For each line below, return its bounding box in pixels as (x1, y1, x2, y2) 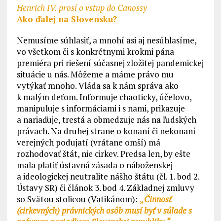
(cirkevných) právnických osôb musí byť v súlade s (16, 205, 192, 217)
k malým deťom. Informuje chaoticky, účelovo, (16, 91, 191, 103)
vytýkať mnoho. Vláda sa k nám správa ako (16, 80, 179, 92)
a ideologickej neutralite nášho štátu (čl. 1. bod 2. (16, 171, 199, 183)
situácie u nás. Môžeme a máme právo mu (16, 69, 174, 80)
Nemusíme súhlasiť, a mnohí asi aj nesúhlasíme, (16, 35, 196, 46)
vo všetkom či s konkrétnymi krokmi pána (16, 46, 174, 58)
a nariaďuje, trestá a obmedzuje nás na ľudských (16, 114, 196, 126)
